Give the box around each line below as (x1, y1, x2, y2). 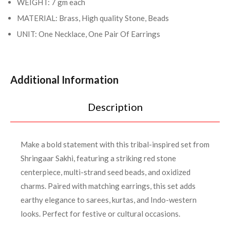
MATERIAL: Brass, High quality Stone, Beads (17, 13, 169, 23)
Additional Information (10, 73, 119, 86)
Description (87, 101, 143, 113)
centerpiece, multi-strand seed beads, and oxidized (21, 167, 190, 177)
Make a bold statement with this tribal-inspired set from (21, 140, 209, 149)
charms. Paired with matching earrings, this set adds (21, 181, 196, 191)
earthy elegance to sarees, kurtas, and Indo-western (21, 195, 197, 205)
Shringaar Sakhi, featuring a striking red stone (21, 154, 176, 163)
